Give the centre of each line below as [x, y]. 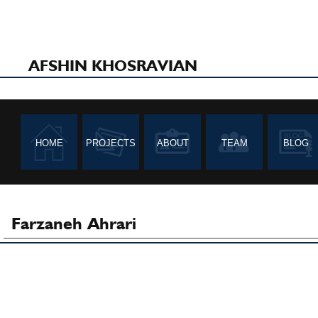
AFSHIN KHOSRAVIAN [113, 65]
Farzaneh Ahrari [74, 223]
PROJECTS [111, 143]
